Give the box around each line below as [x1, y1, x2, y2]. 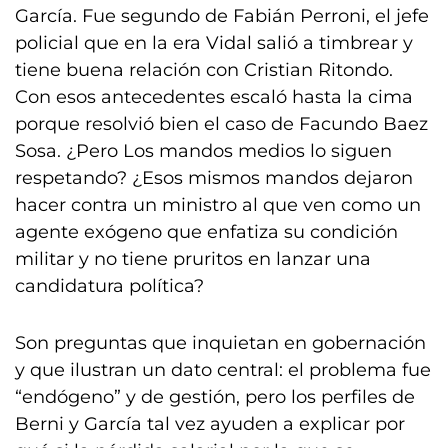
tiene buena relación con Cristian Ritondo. [15, 59, 393, 81]
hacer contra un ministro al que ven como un [15, 194, 421, 216]
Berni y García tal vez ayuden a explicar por [15, 413, 405, 435]
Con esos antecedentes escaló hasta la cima [15, 86, 413, 108]
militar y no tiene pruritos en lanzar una [15, 248, 371, 270]
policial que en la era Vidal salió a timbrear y [15, 32, 413, 54]
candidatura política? [15, 275, 209, 297]
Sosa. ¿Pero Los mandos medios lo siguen [15, 140, 392, 162]
